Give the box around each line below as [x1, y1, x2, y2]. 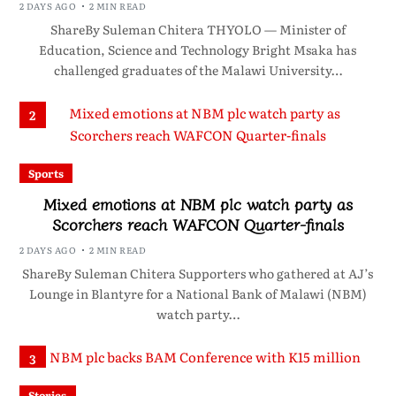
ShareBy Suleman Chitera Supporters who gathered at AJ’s [22, 264, 374, 283]
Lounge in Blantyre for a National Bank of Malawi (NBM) [28, 285, 367, 303]
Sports [27, 165, 65, 182]
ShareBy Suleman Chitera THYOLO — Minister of [49, 20, 346, 39]
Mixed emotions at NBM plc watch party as [42, 192, 353, 216]
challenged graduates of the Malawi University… [53, 61, 342, 80]
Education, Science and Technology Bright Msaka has [39, 41, 357, 59]
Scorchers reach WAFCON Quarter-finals [51, 212, 344, 236]
